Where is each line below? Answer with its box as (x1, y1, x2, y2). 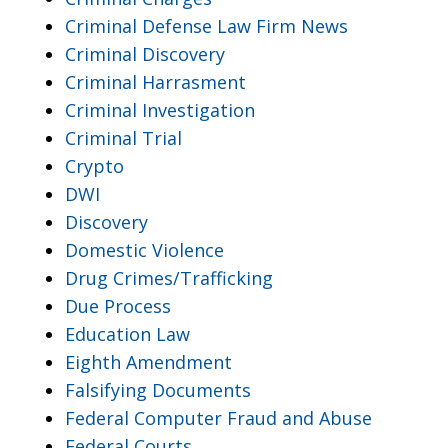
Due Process (65, 293, 171, 318)
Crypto (65, 153, 124, 178)
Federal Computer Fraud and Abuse (65, 405, 372, 430)
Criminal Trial (65, 125, 182, 150)
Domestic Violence (65, 237, 224, 262)
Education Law (65, 321, 190, 346)
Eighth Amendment (65, 349, 232, 374)
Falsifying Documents (65, 377, 251, 402)
